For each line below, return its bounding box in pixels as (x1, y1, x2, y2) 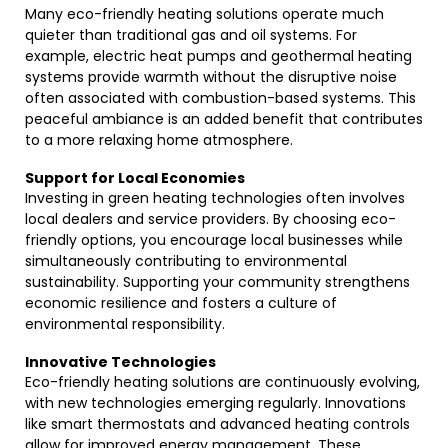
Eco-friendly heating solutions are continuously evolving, (25, 372, 420, 392)
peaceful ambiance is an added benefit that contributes (25, 109, 423, 129)
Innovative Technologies (25, 352, 216, 372)
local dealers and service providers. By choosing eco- (25, 209, 396, 229)
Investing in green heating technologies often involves (25, 188, 405, 208)
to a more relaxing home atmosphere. (25, 130, 293, 150)
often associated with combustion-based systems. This (25, 88, 416, 108)
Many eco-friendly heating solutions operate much (25, 4, 384, 24)
